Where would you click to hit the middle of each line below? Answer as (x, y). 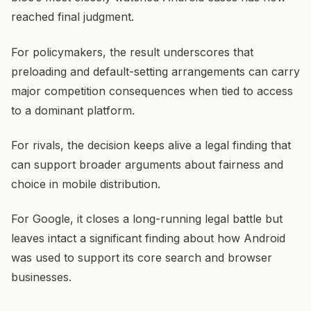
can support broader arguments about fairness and (147, 165)
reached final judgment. (73, 17)
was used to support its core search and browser (142, 258)
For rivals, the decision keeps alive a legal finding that (151, 145)
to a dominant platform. (73, 110)
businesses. (41, 277)
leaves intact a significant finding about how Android (148, 238)
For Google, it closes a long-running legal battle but (147, 219)
